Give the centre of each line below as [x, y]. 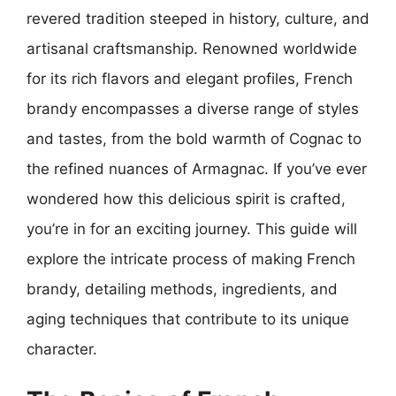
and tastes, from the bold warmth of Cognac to [194, 138]
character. [62, 349]
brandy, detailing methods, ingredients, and [182, 289]
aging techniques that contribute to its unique [188, 319]
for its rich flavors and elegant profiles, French [190, 78]
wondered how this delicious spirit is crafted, [186, 198]
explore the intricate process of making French [191, 259]
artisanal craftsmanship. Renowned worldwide [192, 48]
